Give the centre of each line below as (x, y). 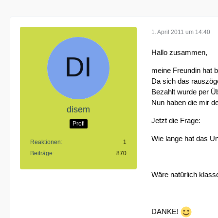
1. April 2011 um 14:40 (181, 32)
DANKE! (166, 211)
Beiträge (41, 153)
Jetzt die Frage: (176, 120)
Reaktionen (45, 142)
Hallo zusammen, (179, 52)
